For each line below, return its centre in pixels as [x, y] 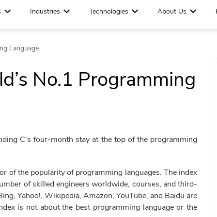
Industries [45, 11]
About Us [172, 11]
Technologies [109, 11]
